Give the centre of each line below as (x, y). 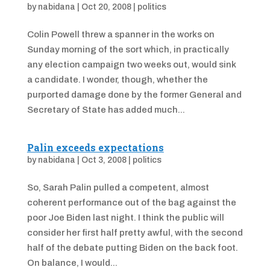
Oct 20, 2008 (106, 7)
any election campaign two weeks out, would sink (131, 64)
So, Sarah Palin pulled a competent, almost (118, 187)
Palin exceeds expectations (95, 147)
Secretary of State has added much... (106, 110)
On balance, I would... (72, 263)
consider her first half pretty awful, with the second (135, 233)
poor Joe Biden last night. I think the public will (125, 218)
